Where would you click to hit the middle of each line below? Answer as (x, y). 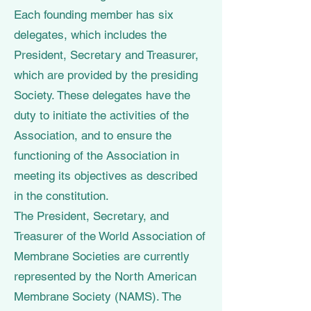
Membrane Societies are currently (102, 256)
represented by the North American (105, 276)
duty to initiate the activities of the (101, 115)
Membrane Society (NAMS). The (98, 296)
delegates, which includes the (90, 35)
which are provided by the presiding (106, 75)
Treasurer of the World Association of (110, 236)
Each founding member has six (94, 15)
